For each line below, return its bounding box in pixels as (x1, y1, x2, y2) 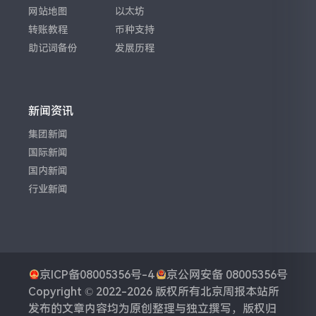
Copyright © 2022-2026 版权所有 (28, 285, 201, 299)
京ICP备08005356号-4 (39, 268, 154, 282)
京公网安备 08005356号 (166, 268, 288, 282)
